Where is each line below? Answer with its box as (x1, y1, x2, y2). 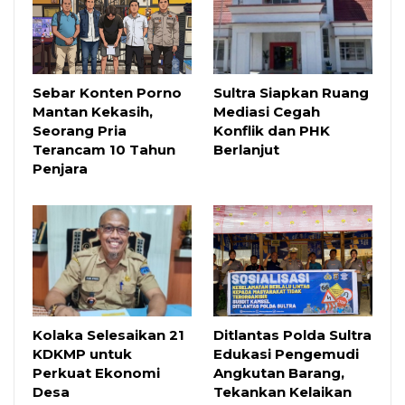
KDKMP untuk (33, 345, 132, 363)
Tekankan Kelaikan (213, 383, 352, 401)
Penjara (33, 160, 88, 178)
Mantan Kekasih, (33, 103, 153, 121)
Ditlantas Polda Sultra (213, 326, 372, 344)
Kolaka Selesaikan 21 (33, 326, 184, 344)
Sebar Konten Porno (33, 84, 182, 102)
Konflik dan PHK (213, 122, 330, 140)
